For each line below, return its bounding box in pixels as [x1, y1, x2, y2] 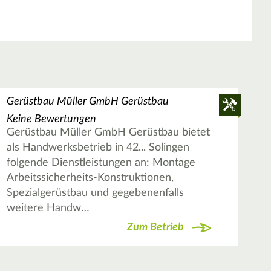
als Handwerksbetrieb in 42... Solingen [6, 142, 189, 154]
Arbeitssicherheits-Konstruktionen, [6, 172, 174, 184]
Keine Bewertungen [6, 114, 96, 125]
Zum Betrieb [126, 221, 184, 233]
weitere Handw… [6, 203, 90, 214]
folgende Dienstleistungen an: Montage [6, 157, 195, 169]
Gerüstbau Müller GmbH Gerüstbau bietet [6, 127, 210, 139]
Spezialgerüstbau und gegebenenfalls [6, 188, 184, 199]
